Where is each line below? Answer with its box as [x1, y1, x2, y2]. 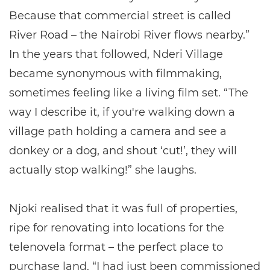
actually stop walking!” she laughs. [9, 163, 196, 177]
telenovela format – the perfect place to [9, 240, 223, 254]
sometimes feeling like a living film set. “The [9, 86, 248, 99]
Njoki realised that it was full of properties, [9, 202, 237, 215]
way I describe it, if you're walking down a [9, 105, 235, 119]
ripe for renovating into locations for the [9, 221, 224, 234]
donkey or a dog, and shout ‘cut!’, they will [9, 144, 237, 157]
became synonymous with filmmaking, [9, 67, 222, 80]
